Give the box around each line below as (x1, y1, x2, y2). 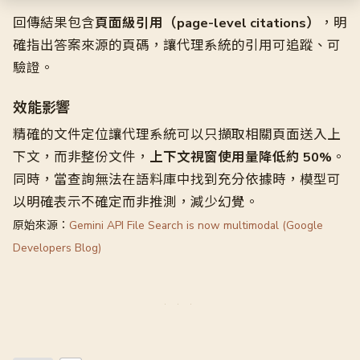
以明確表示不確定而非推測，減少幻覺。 (13, 193, 259, 211)
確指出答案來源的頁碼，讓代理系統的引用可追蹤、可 (13, 36, 341, 55)
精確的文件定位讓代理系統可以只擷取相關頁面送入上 (13, 125, 341, 144)
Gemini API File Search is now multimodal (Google (69, 218, 323, 233)
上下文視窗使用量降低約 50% (149, 148, 332, 166)
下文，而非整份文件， (13, 148, 149, 166)
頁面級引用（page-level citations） (95, 14, 320, 32)
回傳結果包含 (13, 14, 95, 32)
